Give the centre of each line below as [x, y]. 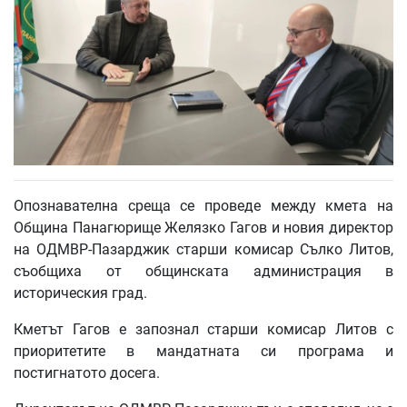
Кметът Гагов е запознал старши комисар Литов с [203, 330]
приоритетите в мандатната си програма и [203, 352]
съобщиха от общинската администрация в [203, 272]
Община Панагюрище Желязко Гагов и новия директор [203, 228]
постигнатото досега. [87, 373]
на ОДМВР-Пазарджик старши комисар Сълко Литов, [203, 250]
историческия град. [80, 293]
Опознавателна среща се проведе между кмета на [203, 206]
